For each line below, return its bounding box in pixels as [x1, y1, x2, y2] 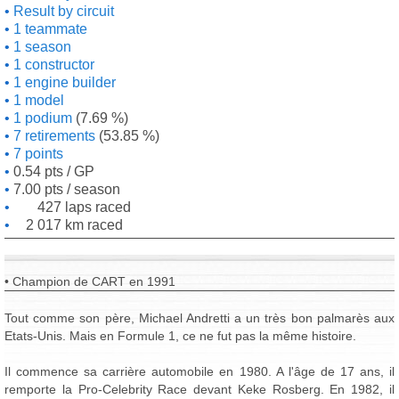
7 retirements [10, 128, 95, 143]
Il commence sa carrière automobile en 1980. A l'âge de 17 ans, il [4, 364, 395, 379]
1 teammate [10, 21, 87, 37]
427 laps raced [37, 199, 131, 215]
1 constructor [10, 57, 94, 72]
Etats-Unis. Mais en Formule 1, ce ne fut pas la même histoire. [4, 329, 356, 343]
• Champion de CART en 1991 [4, 274, 175, 289]
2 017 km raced [26, 217, 123, 232]
